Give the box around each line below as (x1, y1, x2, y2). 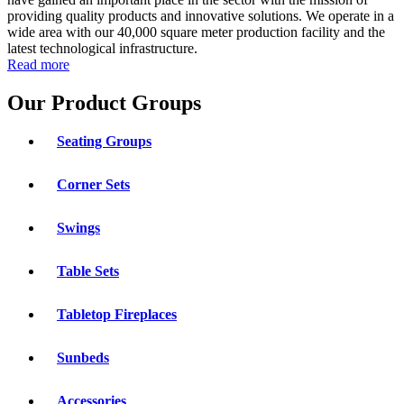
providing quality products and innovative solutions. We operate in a (7, 8, 394, 24)
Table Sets (57, 262, 119, 279)
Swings (57, 219, 100, 235)
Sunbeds (57, 349, 109, 365)
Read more (7, 57, 69, 73)
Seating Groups (57, 133, 151, 149)
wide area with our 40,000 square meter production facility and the (7, 24, 385, 41)
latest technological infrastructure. (7, 41, 197, 57)
